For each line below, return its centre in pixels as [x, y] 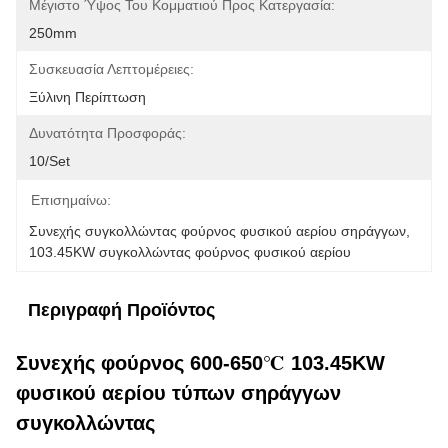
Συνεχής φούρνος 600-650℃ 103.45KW [200, 363]
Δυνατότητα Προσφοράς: [107, 133]
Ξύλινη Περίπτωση [87, 97]
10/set [49, 161]
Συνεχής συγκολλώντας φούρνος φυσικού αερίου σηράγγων [217, 231]
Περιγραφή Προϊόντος [121, 310]
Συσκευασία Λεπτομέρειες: [111, 69]
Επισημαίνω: [71, 200]
